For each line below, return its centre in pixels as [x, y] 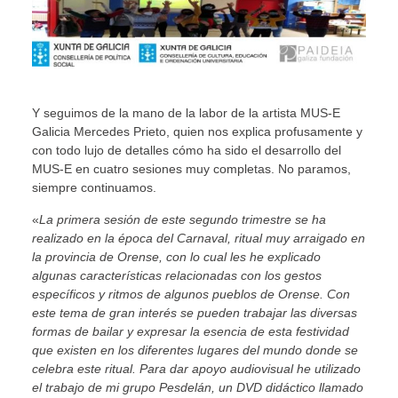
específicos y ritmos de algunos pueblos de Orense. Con [191, 294]
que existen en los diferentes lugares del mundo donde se [195, 350]
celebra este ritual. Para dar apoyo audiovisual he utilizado [196, 368]
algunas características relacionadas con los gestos [176, 275]
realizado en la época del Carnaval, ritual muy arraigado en [198, 238]
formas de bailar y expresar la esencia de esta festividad [190, 331]
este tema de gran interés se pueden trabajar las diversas [194, 312]
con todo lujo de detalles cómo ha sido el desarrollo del [186, 151]
